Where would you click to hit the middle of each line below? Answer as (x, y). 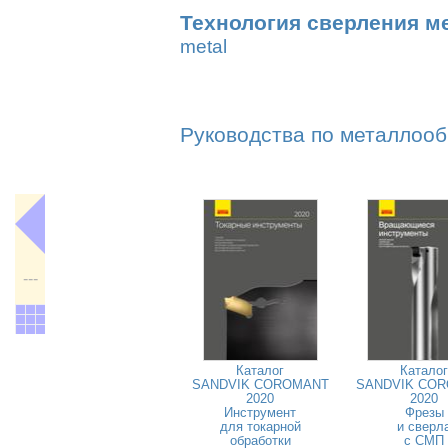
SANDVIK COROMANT (260, 384)
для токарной (260, 426)
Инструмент (260, 412)
